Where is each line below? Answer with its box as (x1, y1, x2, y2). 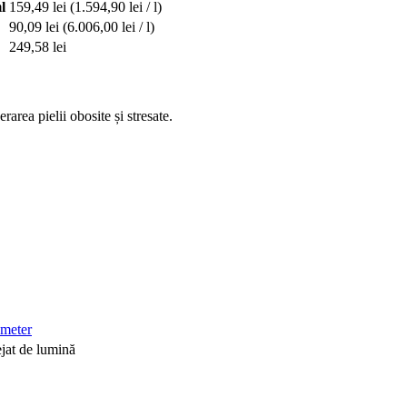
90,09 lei (9, 18, 59, 35)
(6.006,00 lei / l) (63, 18, 154, 35)
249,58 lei (9, 38, 66, 55)
